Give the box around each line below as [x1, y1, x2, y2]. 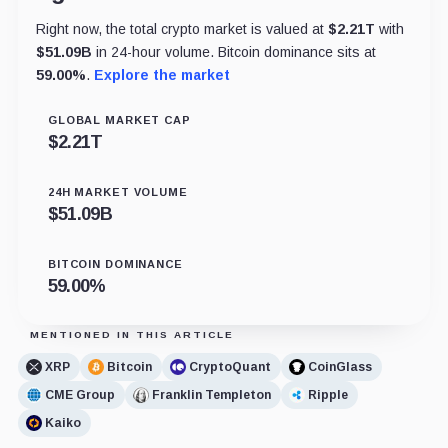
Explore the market [93, 67, 230, 84]
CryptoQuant [188, 359, 271, 374]
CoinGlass [307, 359, 372, 374]
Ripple [307, 387, 348, 402]
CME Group [44, 387, 115, 402]
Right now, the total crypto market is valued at [35, 21, 328, 38]
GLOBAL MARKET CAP [47, 114, 191, 127]
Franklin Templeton [151, 387, 271, 402]
